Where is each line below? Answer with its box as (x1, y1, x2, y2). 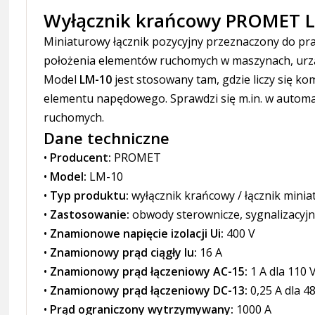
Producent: (50, 149, 112, 165)
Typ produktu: (50, 187, 129, 203)
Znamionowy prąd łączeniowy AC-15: (50, 263, 248, 279)
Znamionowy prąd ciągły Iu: (50, 244, 198, 260)
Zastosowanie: (50, 206, 130, 222)
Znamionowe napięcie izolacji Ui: (50, 225, 224, 241)
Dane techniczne (44, 127, 170, 148)
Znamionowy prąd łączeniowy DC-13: (50, 282, 248, 298)
